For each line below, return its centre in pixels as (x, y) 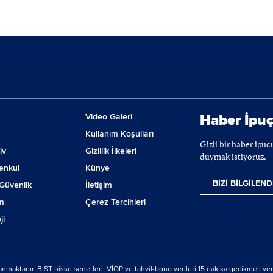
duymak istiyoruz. (233, 157)
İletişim (99, 185)
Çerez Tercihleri (116, 202)
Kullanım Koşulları (120, 134)
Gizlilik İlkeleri (111, 151)
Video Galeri (109, 117)
